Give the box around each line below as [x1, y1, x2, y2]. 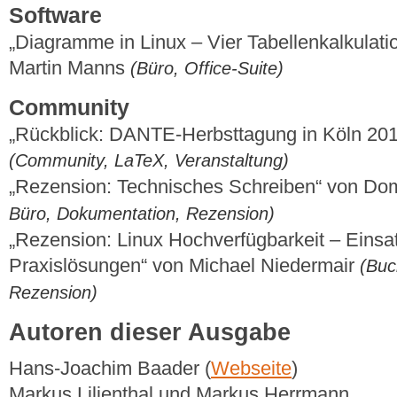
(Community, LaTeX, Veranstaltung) [9, 151, 289, 171]
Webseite [211, 357, 292, 380]
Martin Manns [9, 56, 130, 79]
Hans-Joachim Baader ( [9, 357, 211, 380]
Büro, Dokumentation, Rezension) [9, 204, 275, 224]
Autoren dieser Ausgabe [9, 318, 291, 346]
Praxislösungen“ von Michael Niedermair [9, 254, 360, 277]
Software [9, 3, 102, 27]
